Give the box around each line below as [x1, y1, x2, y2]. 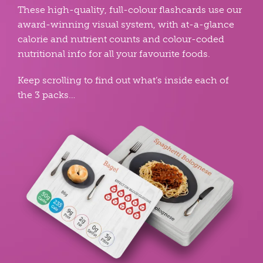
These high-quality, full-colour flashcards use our [17, 4, 242, 15]
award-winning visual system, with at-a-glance [17, 18, 234, 30]
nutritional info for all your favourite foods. [17, 48, 210, 59]
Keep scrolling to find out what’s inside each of [17, 74, 229, 86]
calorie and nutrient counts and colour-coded [17, 33, 224, 45]
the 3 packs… [17, 89, 75, 100]
